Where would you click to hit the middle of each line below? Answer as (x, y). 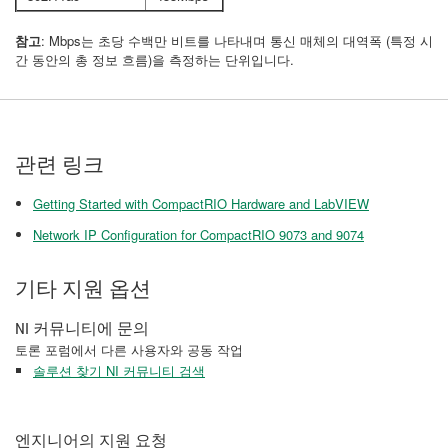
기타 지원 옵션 (83, 289)
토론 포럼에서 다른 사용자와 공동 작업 (129, 349)
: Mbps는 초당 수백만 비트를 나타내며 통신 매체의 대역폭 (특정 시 (237, 40)
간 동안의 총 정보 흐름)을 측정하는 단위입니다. (154, 59)
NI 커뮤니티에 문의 (82, 328)
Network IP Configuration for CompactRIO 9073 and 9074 (198, 234)
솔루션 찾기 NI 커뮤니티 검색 (119, 370)
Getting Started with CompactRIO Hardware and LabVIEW (201, 203)
